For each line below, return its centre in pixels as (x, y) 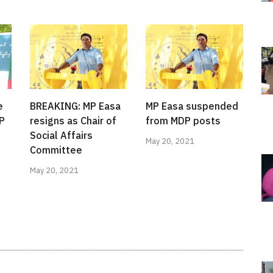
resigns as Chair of (73, 121)
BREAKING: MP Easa (75, 106)
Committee (56, 150)
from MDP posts (183, 121)
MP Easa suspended (192, 106)
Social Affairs (61, 136)
